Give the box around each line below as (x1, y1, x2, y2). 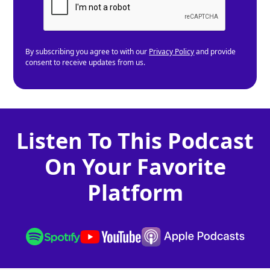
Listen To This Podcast (16, 126, 254, 156)
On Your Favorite (44, 152, 226, 182)
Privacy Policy (149, 46, 195, 57)
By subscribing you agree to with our (25, 46, 149, 57)
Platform (87, 178, 183, 208)
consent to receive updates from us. (25, 57, 146, 68)
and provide (194, 46, 236, 57)
